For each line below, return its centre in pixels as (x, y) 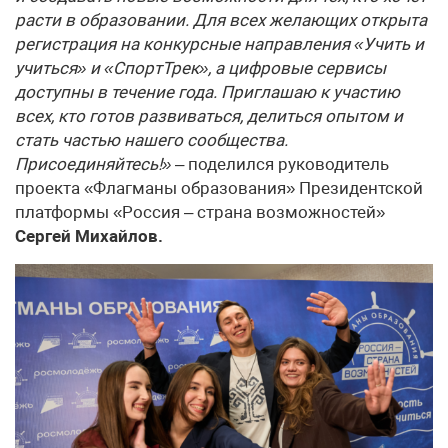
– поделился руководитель (280, 163)
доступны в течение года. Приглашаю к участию (207, 91)
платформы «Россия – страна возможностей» (200, 211)
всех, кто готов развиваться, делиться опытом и (209, 115)
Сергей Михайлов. (89, 235)
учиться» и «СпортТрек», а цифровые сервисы (200, 67)
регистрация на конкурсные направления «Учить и (219, 43)
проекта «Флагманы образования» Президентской (219, 187)
